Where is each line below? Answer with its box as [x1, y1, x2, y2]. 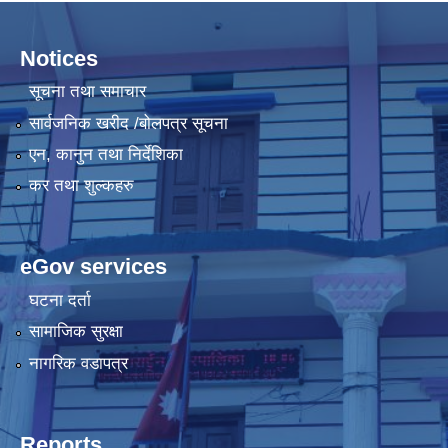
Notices [20, 45, 98, 71]
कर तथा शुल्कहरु [28, 176, 134, 196]
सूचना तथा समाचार [28, 82, 146, 102]
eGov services [20, 254, 167, 280]
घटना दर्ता [28, 290, 91, 310]
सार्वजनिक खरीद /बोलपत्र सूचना [28, 113, 228, 133]
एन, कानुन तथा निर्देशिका [28, 144, 183, 164]
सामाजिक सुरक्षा [28, 322, 123, 342]
